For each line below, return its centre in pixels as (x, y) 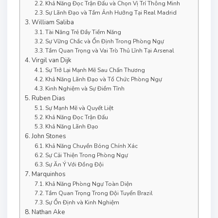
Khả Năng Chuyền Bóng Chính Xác (92, 146)
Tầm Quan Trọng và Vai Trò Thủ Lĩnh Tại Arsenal (110, 51)
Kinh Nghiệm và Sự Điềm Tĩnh (85, 89)
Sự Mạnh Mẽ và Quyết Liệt (80, 108)
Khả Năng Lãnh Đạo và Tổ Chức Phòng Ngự (104, 80)
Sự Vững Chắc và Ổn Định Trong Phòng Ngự (105, 42)
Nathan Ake (48, 212)
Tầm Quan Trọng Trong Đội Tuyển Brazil (99, 193)
